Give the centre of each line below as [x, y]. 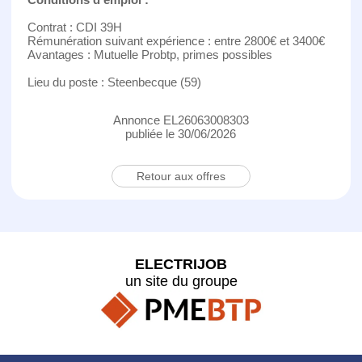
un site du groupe [181, 281]
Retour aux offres [181, 176]
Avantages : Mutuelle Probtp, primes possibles [149, 54]
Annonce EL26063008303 [181, 120]
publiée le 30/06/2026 [181, 133]
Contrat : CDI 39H [74, 27]
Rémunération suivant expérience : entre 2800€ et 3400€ [176, 40]
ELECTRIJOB [181, 264]
